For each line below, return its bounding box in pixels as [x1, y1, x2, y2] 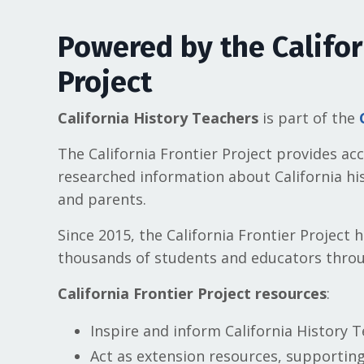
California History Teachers [58, 107, 258, 128]
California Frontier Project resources [58, 283, 327, 303]
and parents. [58, 188, 146, 209]
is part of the [262, 107, 355, 128]
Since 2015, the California [58, 224, 234, 245]
